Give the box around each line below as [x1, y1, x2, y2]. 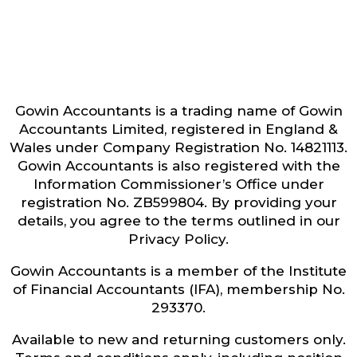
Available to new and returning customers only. [11, 331, 346, 347]
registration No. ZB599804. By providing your [20, 194, 337, 210]
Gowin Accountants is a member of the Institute [10, 262, 347, 279]
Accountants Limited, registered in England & [19, 120, 338, 137]
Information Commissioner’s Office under [33, 175, 324, 192]
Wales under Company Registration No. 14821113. [10, 139, 347, 155]
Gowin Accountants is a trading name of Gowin [14, 102, 343, 119]
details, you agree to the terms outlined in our [17, 212, 340, 229]
